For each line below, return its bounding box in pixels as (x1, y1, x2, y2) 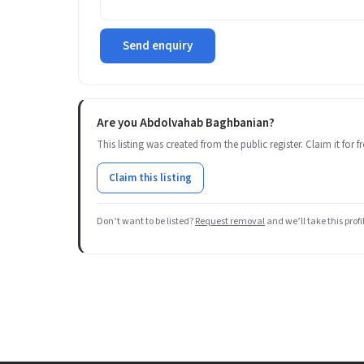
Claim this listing (109, 171, 192, 185)
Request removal (195, 214, 265, 228)
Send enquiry (123, 37, 193, 54)
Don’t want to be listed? (97, 214, 195, 228)
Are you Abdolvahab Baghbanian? (97, 115, 275, 132)
